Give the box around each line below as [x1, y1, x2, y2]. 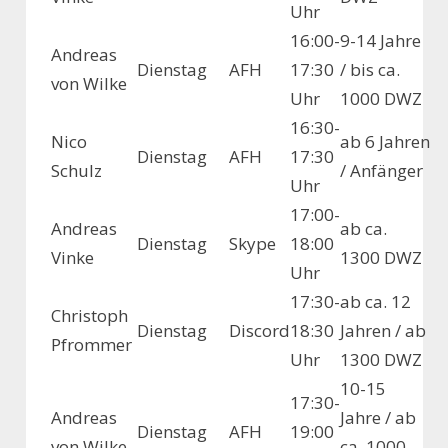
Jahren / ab [340, 319, 426, 343]
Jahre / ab [340, 406, 416, 430]
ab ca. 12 [340, 290, 411, 314]
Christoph [51, 304, 128, 328]
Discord [229, 319, 290, 343]
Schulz [51, 159, 102, 183]
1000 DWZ [340, 87, 422, 111]
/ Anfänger [340, 159, 423, 183]
